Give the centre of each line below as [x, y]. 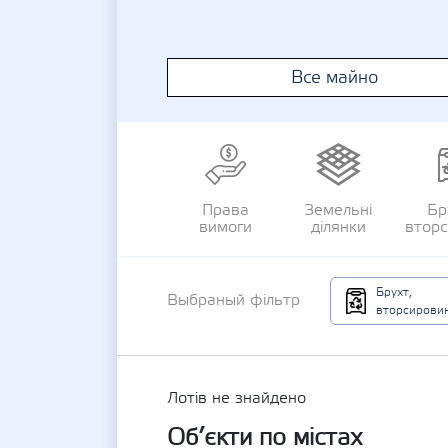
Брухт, [394, 292]
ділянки [338, 227]
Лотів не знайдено [236, 398]
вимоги [225, 227]
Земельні [338, 210]
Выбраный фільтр [233, 300]
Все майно [335, 77]
